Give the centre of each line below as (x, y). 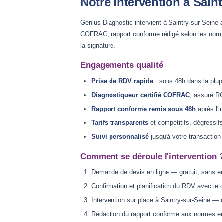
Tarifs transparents (120, 123)
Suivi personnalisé (120, 137)
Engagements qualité (122, 65)
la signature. (98, 45)
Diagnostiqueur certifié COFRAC (140, 95)
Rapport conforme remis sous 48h (143, 109)
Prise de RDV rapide (122, 81)
